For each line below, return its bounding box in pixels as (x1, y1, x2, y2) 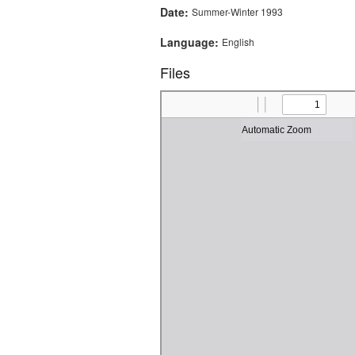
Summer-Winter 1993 (192, 5, 283, 19)
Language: (160, 34, 222, 51)
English (222, 35, 254, 49)
